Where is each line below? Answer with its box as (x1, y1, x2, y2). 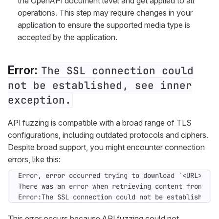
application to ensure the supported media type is (18, 20, 190, 30)
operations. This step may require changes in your (18, 8, 193, 18)
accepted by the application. (18, 32, 117, 42)
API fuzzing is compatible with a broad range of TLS (8, 118, 192, 128)
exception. (8, 93, 71, 107)
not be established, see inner (8, 79, 192, 92)
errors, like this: (8, 154, 61, 164)
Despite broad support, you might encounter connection (8, 142, 205, 152)
